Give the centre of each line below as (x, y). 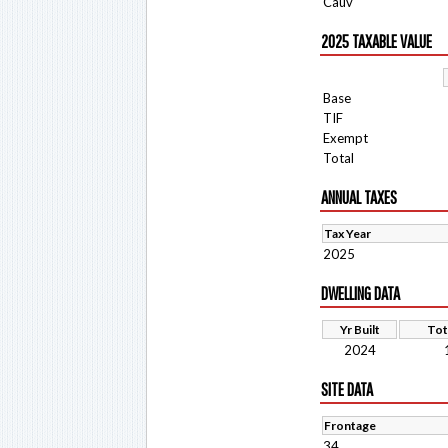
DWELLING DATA (360, 293)
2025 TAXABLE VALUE (376, 41)
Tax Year (347, 233)
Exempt (345, 138)
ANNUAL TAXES (359, 197)
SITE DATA (347, 389)
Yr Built (359, 329)
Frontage (350, 425)
